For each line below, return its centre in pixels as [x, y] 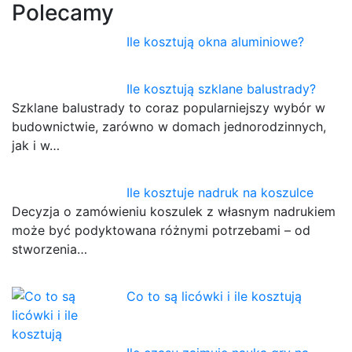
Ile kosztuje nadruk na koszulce [220, 193]
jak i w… [36, 146]
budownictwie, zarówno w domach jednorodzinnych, [169, 127]
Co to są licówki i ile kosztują [214, 297]
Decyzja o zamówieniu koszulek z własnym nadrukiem [174, 212]
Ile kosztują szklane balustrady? [222, 89]
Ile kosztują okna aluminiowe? [216, 42]
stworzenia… [49, 249]
